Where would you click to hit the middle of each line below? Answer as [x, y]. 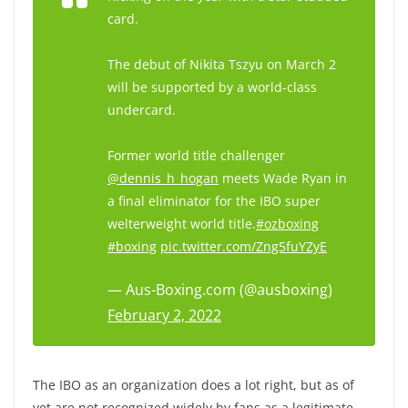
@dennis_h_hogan [163, 178]
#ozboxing [287, 224]
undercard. [142, 110]
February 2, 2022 [164, 315]
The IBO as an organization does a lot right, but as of [194, 385]
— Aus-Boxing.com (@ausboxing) [220, 290]
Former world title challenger [196, 155]
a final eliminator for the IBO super [214, 201]
